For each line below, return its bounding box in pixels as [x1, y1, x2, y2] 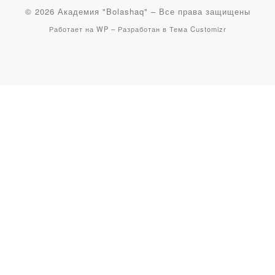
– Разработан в [108, 23, 169, 34]
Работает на [48, 23, 96, 34]
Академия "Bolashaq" [57, 5, 148, 17]
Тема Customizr [169, 23, 227, 34]
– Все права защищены [147, 5, 250, 17]
